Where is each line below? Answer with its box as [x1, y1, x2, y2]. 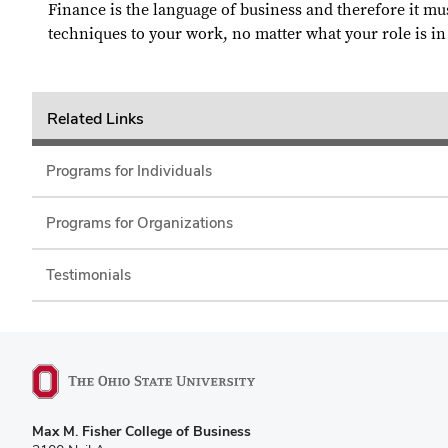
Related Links [46, 107, 144, 129]
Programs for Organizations [46, 212, 233, 232]
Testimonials [46, 264, 131, 284]
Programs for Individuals [46, 160, 212, 180]
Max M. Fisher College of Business [32, 421, 251, 440]
